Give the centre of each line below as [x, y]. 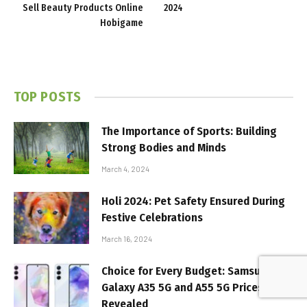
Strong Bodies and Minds [164, 148]
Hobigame [122, 23]
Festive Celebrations [152, 218]
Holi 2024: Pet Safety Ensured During [193, 201]
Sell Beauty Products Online [83, 8]
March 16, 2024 [127, 239]
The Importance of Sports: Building [189, 131]
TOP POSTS [48, 97]
